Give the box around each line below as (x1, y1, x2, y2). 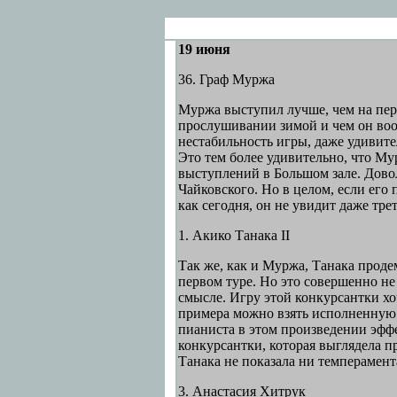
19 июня (177, 42, 230, 57)
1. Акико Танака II (177, 228, 290, 243)
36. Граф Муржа (177, 72, 275, 87)
